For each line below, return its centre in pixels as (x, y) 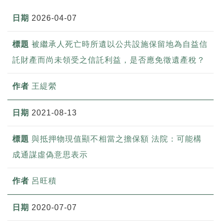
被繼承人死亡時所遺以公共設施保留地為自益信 (120, 44)
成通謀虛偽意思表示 (50, 155)
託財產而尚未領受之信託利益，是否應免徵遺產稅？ (109, 60)
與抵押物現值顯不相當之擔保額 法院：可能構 (117, 139)
